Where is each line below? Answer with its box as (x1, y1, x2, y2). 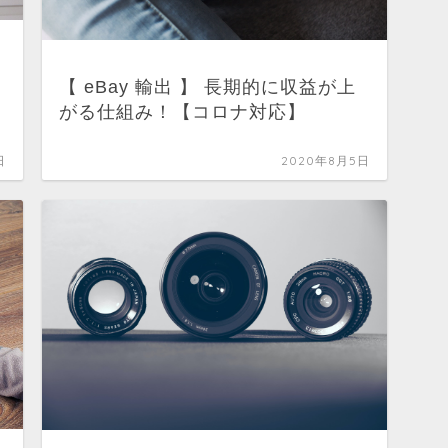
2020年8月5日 (280, 153, 370, 169)
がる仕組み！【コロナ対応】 (58, 101, 306, 122)
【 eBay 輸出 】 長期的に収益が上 (58, 76, 356, 97)
